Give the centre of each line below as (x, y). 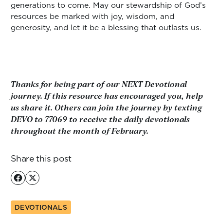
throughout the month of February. (80, 131)
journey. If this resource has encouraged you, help (107, 96)
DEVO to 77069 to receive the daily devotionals (100, 119)
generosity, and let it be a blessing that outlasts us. (106, 27)
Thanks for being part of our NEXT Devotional (99, 84)
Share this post (41, 158)
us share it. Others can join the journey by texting (107, 108)
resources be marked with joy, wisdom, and (93, 16)
